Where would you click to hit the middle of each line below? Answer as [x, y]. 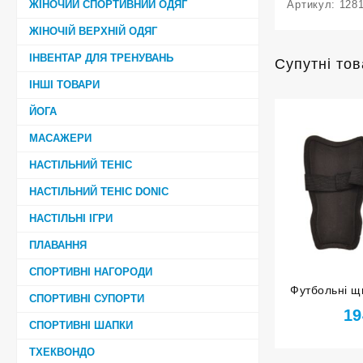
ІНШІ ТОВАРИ [64, 84]
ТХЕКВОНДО [62, 352]
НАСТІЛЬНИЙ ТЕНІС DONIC [99, 191]
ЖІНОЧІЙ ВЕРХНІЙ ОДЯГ [93, 31]
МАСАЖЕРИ [60, 138]
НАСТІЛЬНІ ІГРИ [71, 218]
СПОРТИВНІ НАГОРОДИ [91, 271]
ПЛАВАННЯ [58, 245]
